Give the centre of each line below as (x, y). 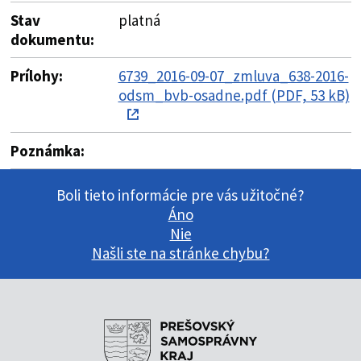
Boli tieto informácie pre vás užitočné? (180, 195)
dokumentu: (52, 39)
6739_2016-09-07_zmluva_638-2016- (233, 75)
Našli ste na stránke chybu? (180, 253)
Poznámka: (47, 150)
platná (139, 20)
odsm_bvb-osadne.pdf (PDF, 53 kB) (234, 95)
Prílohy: (36, 75)
